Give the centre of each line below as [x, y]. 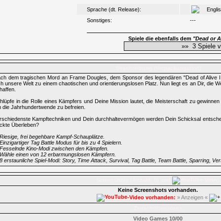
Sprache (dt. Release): [114, 9]
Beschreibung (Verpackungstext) [158, 68]
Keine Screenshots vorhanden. [158, 190]
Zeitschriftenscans [158, 208]
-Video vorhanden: [151, 197]
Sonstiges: [99, 20]
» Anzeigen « [192, 197]
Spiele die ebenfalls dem [161, 38]
